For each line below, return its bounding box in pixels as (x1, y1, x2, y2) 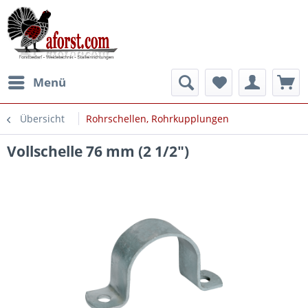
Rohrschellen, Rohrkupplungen (86, 112, 229, 125)
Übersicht (20, 112, 65, 125)
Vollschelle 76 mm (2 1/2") (7, 142, 189, 161)
